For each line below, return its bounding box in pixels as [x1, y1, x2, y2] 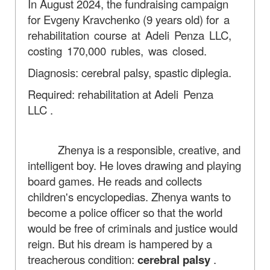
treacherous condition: [28, 251, 137, 267]
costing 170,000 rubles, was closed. [28, 42, 207, 58]
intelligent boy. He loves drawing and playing [28, 157, 241, 173]
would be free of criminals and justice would [28, 219, 237, 236]
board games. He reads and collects [28, 172, 202, 189]
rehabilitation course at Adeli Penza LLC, [28, 27, 231, 43]
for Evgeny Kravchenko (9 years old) [28, 11, 206, 27]
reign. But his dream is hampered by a [28, 235, 212, 251]
